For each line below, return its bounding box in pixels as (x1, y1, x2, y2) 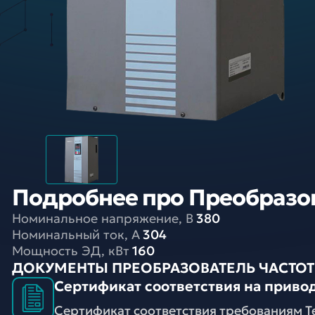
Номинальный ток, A (12, 226, 140, 243)
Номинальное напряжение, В (12, 210, 193, 226)
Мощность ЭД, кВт (12, 243, 129, 259)
